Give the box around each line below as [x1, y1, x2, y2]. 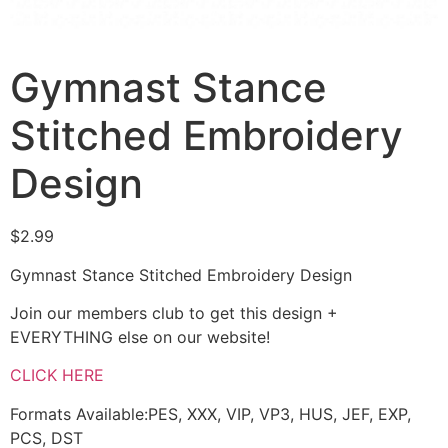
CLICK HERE [10, 365, 104, 386]
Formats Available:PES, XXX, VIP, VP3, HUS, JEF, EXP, [10, 403, 411, 424]
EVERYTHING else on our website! [10, 327, 270, 348]
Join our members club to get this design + [10, 303, 338, 324]
